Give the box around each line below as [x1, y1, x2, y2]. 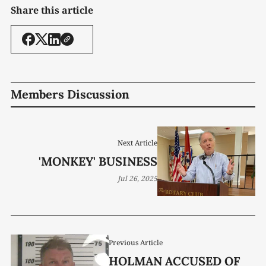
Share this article [11, 4, 93, 17]
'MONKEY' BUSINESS [39, 154, 158, 169]
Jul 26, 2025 [118, 173, 158, 184]
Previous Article [108, 237, 163, 248]
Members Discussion [11, 87, 129, 102]
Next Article [118, 138, 158, 148]
